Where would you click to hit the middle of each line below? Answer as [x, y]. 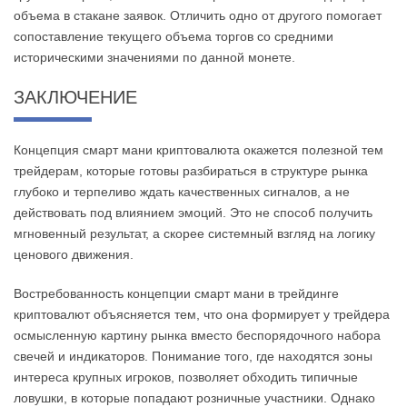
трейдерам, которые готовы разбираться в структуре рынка [191, 171]
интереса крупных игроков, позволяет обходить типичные [186, 377]
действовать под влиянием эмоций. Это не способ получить [193, 213]
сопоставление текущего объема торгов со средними [174, 37]
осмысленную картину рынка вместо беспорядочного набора [197, 336]
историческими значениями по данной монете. [154, 58]
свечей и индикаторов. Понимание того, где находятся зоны [193, 357]
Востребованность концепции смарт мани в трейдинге [176, 294]
